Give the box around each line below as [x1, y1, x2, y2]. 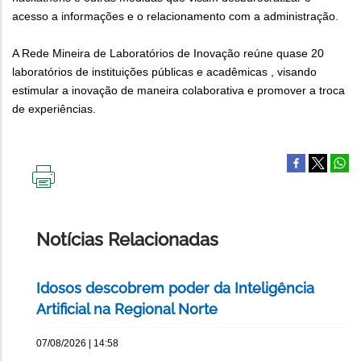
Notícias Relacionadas [36, 229, 218, 251]
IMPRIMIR [44, 188, 92, 201]
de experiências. [12, 102, 96, 116]
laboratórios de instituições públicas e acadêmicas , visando [12, 65, 317, 79]
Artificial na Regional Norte [36, 301, 218, 318]
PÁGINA [44, 214, 84, 227]
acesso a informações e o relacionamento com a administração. [12, 10, 338, 23]
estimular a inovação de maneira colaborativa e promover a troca [12, 84, 345, 98]
